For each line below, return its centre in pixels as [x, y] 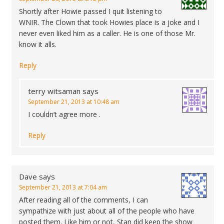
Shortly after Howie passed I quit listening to [90, 11]
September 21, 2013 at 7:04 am [63, 187]
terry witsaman [54, 91]
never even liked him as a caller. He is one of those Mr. [107, 33]
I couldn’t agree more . [64, 114]
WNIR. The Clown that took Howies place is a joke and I [109, 22]
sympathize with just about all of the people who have [107, 211]
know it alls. [38, 44]
